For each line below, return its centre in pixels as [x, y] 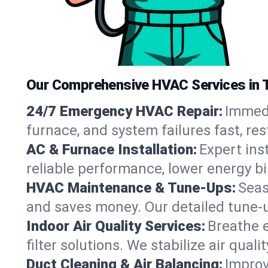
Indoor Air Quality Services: [116, 226]
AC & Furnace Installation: [112, 149]
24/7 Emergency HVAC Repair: [124, 111]
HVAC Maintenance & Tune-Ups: [131, 188]
